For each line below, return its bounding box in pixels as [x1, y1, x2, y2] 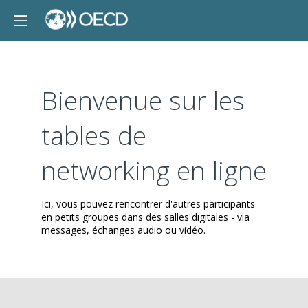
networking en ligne [41, 153, 267, 188]
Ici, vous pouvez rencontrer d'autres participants [41, 197, 255, 210]
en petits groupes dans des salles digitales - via [41, 210, 250, 223]
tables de [41, 118, 146, 153]
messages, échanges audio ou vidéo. [41, 223, 206, 236]
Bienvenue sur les [41, 82, 245, 118]
